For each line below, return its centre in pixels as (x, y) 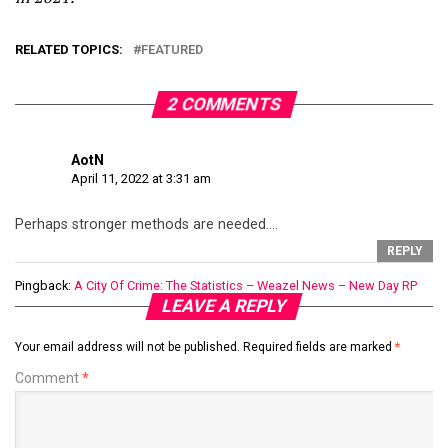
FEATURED (172, 50)
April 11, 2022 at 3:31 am (141, 179)
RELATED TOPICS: (69, 50)
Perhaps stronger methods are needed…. (146, 225)
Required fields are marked (319, 347)
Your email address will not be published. (127, 347)
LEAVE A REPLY (224, 306)
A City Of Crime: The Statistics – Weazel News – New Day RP (245, 286)
